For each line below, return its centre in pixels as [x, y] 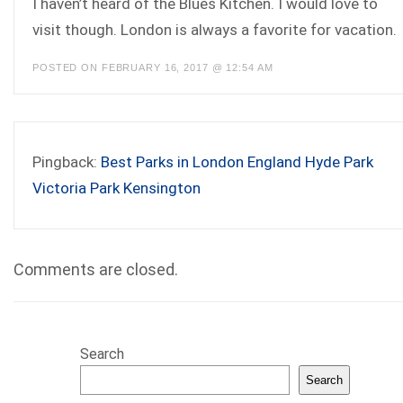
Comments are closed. [96, 270]
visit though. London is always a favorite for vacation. [215, 30]
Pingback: [67, 162]
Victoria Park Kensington [116, 188]
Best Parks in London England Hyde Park [237, 162]
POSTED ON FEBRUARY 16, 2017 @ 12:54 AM [153, 68]
